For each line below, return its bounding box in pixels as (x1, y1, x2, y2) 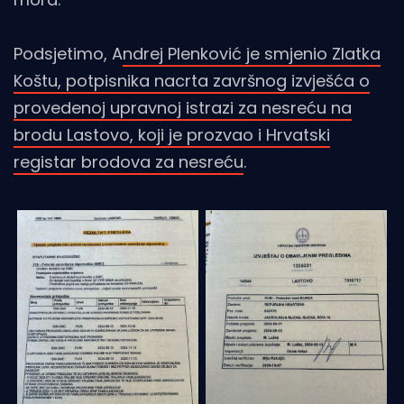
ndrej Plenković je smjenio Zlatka (123, 41, 381, 65)
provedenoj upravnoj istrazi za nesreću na (14, 96, 352, 119)
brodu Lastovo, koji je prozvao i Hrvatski (14, 123, 330, 146)
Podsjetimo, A (14, 41, 123, 65)
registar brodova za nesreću (14, 150, 243, 173)
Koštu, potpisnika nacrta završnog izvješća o (14, 69, 370, 92)
